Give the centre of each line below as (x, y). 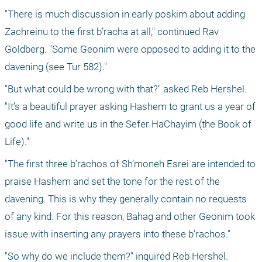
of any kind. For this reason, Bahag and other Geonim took (130, 217)
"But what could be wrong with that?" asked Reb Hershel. (126, 89)
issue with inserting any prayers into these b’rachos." (118, 234)
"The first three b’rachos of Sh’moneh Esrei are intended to (130, 164)
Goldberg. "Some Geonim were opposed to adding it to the (130, 49)
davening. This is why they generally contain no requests (126, 199)
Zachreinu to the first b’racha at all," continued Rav (112, 32)
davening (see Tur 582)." (56, 67)
